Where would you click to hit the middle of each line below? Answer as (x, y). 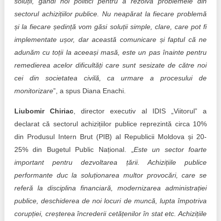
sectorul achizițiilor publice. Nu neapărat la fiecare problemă (110, 14)
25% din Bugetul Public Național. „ (74, 149)
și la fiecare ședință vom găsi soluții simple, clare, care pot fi (110, 27)
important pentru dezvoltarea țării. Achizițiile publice (110, 162)
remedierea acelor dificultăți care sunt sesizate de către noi (110, 65)
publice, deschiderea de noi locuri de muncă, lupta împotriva (110, 201)
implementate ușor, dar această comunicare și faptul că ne (110, 39)
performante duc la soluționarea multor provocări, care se (110, 175)
